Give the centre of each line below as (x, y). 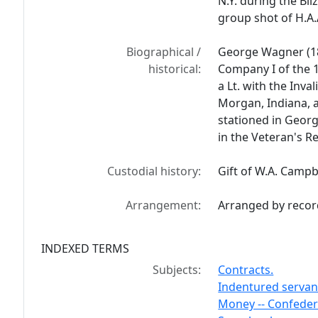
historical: (175, 69)
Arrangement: (164, 205)
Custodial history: (154, 171)
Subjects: (177, 270)
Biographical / (164, 52)
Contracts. (246, 270)
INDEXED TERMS (85, 248)
